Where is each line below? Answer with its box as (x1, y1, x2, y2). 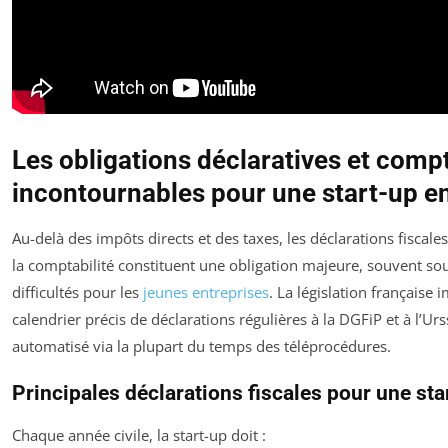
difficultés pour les (12, 282, 143, 302)
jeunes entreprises (143, 282, 269, 302)
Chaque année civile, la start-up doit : (12, 425, 266, 445)
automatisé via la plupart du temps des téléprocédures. (12, 336, 391, 356)
